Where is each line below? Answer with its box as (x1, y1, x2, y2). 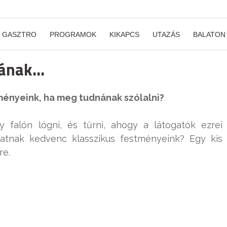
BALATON (193, 30, 225, 39)
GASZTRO (2, 30, 36, 39)
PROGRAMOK (50, 30, 96, 39)
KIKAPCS (109, 30, 139, 39)
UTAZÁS (153, 30, 180, 39)
